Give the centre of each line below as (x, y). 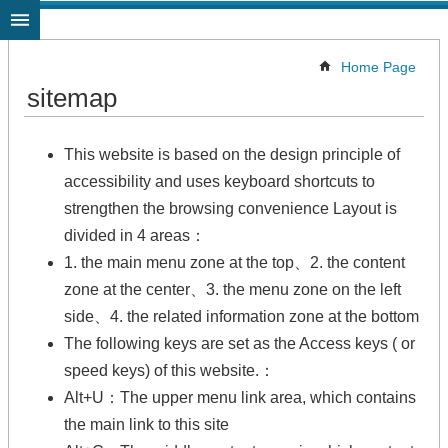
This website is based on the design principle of (232, 154)
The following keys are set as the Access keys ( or (239, 343)
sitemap (72, 98)
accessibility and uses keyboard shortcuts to (219, 181)
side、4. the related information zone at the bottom (241, 316)
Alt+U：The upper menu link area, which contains (240, 397)
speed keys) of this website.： (169, 370)
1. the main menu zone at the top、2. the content (234, 262)
